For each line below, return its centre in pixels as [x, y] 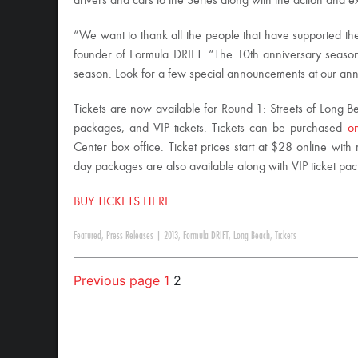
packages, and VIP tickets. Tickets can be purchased [211, 129]
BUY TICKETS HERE [122, 202]
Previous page [117, 280]
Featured [88, 236]
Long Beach [252, 236]
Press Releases [130, 236]
